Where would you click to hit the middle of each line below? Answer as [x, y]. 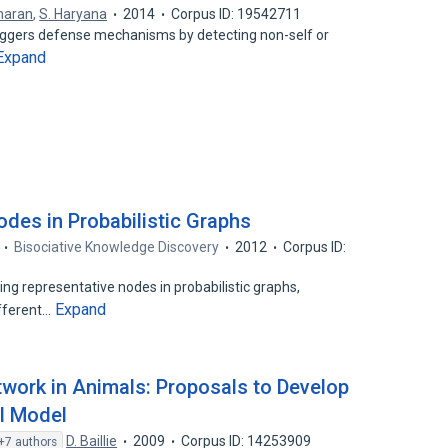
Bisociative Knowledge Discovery [117, 247]
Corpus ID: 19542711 [236, 14]
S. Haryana [73, 14]
